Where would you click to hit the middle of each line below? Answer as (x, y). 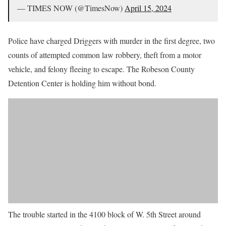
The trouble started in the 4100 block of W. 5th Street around (104, 214)
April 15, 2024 (148, 8)
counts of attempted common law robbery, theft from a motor (105, 55)
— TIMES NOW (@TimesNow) (71, 8)
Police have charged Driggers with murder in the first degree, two (111, 41)
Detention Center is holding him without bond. (82, 83)
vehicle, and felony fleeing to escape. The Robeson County (101, 69)
